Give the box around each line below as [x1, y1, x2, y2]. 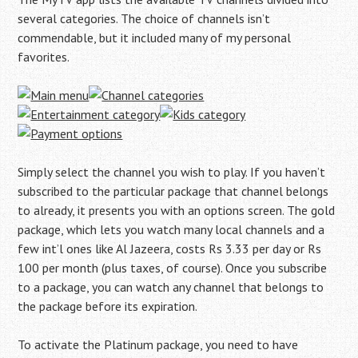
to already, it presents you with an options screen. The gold [18, 202, 336, 218]
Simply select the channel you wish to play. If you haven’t [18, 164, 326, 180]
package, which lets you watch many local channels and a [18, 221, 325, 237]
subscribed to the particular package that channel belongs [18, 183, 329, 199]
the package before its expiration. [18, 298, 198, 314]
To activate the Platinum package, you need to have [18, 336, 299, 352]
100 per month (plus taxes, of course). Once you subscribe [18, 260, 328, 276]
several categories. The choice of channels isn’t [18, 10, 271, 26]
